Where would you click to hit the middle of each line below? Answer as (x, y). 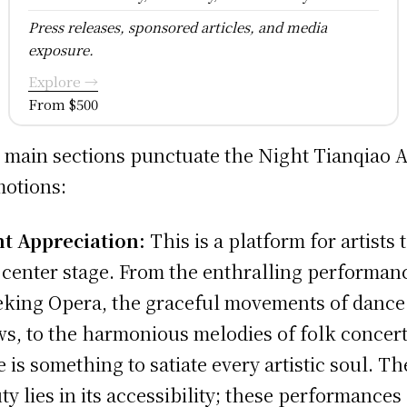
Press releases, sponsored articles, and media (177, 26)
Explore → (63, 81)
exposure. (60, 49)
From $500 (63, 104)
